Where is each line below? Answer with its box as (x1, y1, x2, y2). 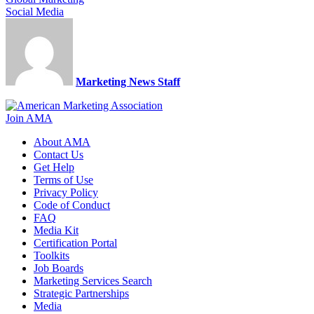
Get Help (34, 161, 74, 174)
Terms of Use (34, 174, 93, 186)
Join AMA (6, 112, 53, 125)
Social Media (6, 6, 64, 18)
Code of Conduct (34, 199, 110, 212)
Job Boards (34, 262, 83, 275)
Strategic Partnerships (34, 287, 129, 300)
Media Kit (34, 224, 78, 237)
